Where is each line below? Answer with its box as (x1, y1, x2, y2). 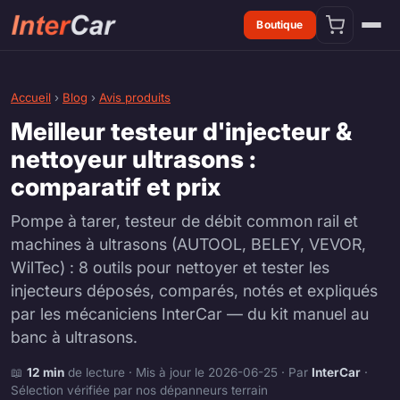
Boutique (256, 18, 304, 31)
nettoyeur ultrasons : (11, 144, 256, 174)
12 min (27, 364, 64, 379)
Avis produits (99, 90, 171, 105)
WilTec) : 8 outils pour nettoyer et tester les (11, 257, 329, 277)
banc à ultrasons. (11, 327, 137, 346)
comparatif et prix (11, 171, 221, 202)
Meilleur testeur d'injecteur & (11, 116, 352, 146)
